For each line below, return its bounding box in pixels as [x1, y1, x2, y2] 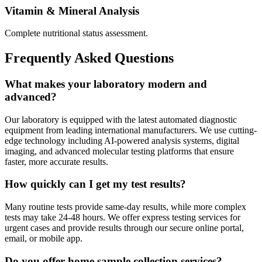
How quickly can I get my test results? [5, 178, 186, 191]
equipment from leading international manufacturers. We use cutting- [5, 125, 257, 135]
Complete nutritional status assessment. [5, 28, 148, 39]
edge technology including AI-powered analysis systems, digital [5, 135, 239, 146]
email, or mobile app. [5, 233, 82, 244]
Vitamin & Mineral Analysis [5, 4, 139, 17]
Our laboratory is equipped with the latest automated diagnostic [5, 114, 237, 125]
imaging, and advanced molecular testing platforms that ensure [5, 146, 234, 156]
